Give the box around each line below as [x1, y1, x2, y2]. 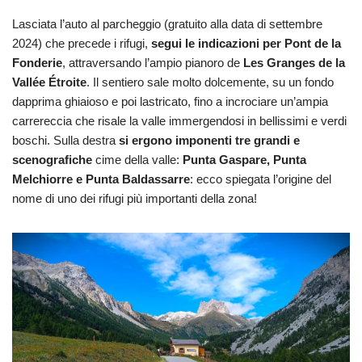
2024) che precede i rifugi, [12, 36, 151, 50]
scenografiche [12, 152, 92, 166]
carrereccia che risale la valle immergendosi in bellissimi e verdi [12, 113, 347, 128]
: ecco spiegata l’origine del [190, 171, 331, 186]
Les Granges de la [243, 55, 345, 69]
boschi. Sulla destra [12, 133, 119, 147]
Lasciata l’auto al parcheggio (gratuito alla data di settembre [12, 16, 322, 31]
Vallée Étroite [12, 74, 86, 89]
